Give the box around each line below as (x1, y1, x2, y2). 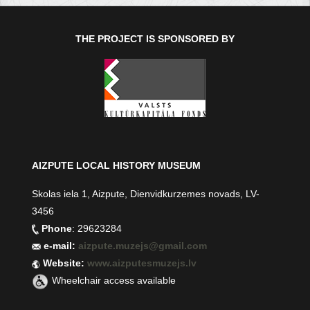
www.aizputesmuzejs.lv (87, 257, 197, 269)
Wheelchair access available (52, 275, 176, 286)
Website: (40, 257, 88, 269)
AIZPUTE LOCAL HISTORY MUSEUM (32, 160, 201, 172)
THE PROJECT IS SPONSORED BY (75, 33, 235, 45)
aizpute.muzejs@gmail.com (78, 240, 210, 252)
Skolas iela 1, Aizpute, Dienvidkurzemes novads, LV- (32, 188, 260, 200)
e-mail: (41, 240, 79, 252)
